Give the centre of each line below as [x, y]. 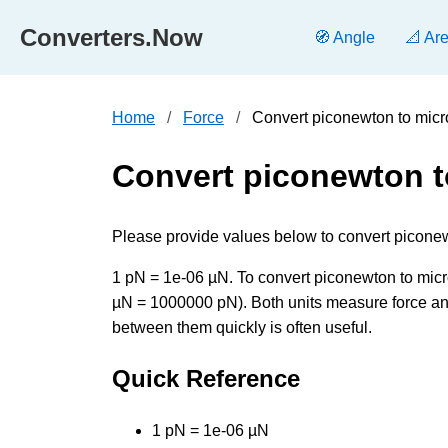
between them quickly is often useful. [242, 327]
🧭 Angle [344, 37]
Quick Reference [206, 378]
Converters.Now [111, 37]
